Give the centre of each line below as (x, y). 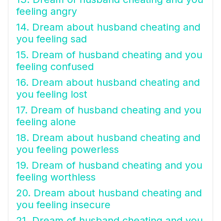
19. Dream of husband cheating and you (109, 165)
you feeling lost (52, 94)
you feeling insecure (63, 205)
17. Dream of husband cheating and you (109, 110)
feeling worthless (56, 177)
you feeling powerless (68, 149)
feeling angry (47, 11)
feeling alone (46, 122)
